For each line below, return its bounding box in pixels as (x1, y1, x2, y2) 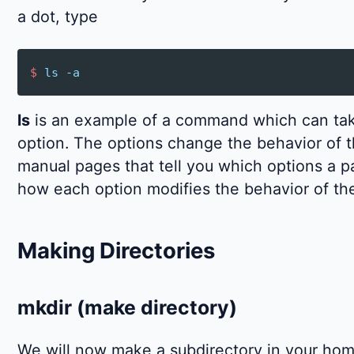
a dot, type (17, 7, 98, 27)
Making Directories (17, 236, 215, 264)
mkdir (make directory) (17, 295, 237, 319)
